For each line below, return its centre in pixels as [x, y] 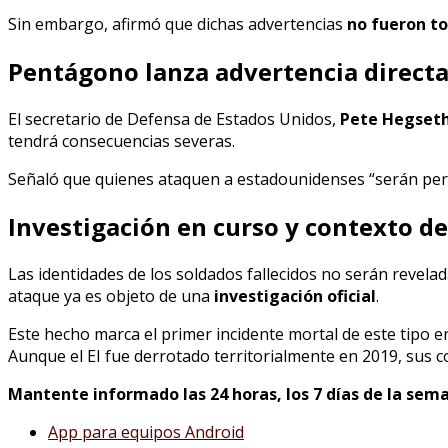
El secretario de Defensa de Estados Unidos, [174, 118]
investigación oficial [295, 295]
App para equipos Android [146, 431]
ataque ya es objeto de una [111, 295]
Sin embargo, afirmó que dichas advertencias [177, 24]
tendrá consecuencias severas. [121, 140]
